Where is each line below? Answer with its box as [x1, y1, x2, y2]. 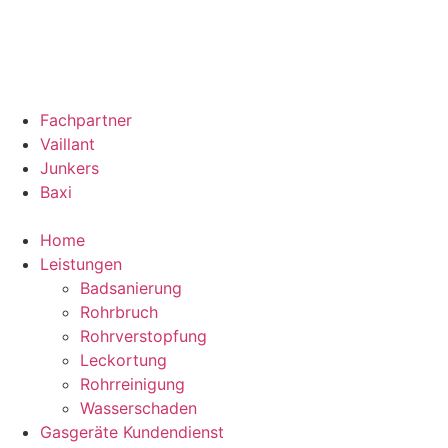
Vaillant [40, 134, 95, 154]
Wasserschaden [80, 398, 197, 418]
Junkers [40, 158, 99, 178]
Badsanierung [80, 278, 182, 298]
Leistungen [40, 254, 122, 274]
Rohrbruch [80, 302, 158, 322]
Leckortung [80, 350, 167, 370]
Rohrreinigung [80, 374, 185, 394]
